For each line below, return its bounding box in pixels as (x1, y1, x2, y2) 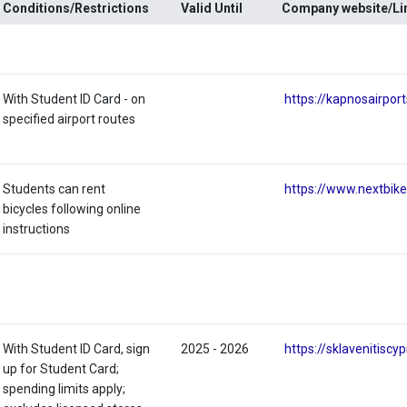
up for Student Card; (3, 362, 120, 377)
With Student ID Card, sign (3, 342, 151, 357)
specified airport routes (3, 112, 136, 127)
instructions (3, 222, 71, 237)
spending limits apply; (3, 382, 126, 397)
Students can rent (3, 182, 106, 197)
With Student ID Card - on (3, 92, 146, 107)
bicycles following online (3, 202, 142, 217)
